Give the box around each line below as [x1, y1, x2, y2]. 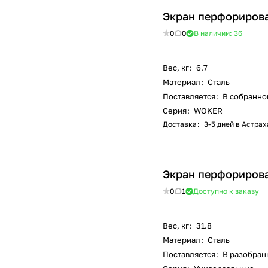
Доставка [163, 120, 197, 129]
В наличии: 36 [194, 29, 242, 38]
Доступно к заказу [193, 187, 259, 196]
